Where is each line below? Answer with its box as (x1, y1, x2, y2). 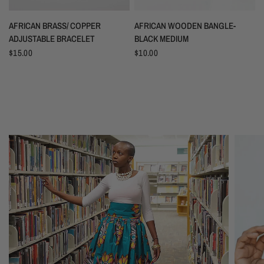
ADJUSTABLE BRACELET (9, 32, 95, 45)
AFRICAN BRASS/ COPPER (9, 19, 101, 32)
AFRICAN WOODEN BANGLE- (134, 19, 236, 32)
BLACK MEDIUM (134, 32, 189, 45)
